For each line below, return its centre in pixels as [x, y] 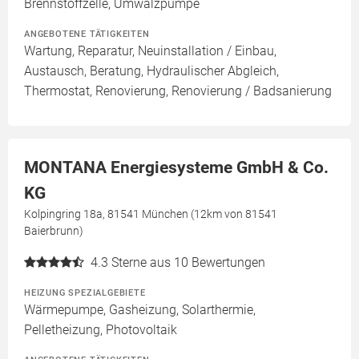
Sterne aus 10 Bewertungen [188, 263]
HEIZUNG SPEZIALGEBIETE [85, 293]
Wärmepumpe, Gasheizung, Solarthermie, [140, 310]
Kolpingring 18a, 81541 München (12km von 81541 [151, 214]
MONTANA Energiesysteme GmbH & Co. [176, 168]
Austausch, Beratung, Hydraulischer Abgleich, [151, 71]
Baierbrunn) [54, 231]
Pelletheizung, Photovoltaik [101, 330]
